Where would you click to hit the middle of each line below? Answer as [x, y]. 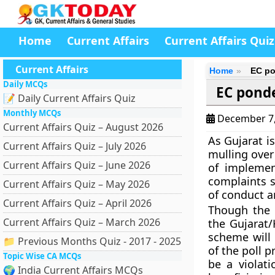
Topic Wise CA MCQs [42, 256]
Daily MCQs [25, 84]
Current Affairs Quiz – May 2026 [76, 184]
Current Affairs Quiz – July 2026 [75, 146]
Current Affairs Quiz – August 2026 [83, 127]
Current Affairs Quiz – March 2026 [82, 222]
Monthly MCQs [32, 113]
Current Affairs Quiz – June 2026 [77, 165]
